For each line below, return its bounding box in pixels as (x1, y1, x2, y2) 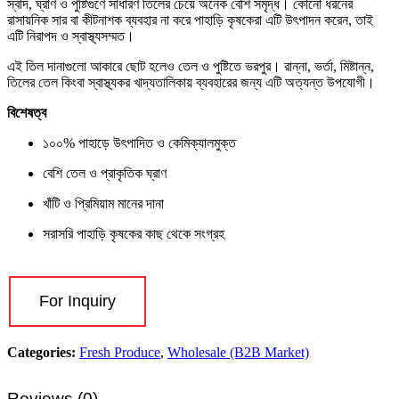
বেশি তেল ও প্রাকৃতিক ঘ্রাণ (43, 166, 167, 182)
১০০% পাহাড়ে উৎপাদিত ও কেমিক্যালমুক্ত (43, 135, 236, 151)
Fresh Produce (79, 345, 160, 361)
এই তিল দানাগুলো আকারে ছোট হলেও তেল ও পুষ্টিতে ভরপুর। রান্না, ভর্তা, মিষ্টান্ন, (7, 59, 374, 75)
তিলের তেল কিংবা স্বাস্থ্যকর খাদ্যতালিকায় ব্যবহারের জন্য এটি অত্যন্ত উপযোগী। (7, 75, 375, 91)
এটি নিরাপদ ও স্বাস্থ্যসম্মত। (7, 28, 134, 45)
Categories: (7, 345, 79, 361)
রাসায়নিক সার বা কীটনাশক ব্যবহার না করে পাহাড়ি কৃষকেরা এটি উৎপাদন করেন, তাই (7, 12, 373, 28)
